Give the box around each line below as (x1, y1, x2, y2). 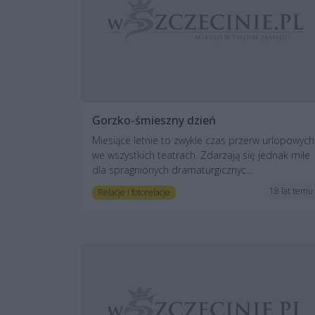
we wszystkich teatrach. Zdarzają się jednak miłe (92, 148, 310, 162)
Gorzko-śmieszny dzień (92, 112, 216, 128)
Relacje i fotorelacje (97, 186, 170, 198)
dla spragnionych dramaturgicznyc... (92, 162, 252, 176)
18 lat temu (269, 185, 314, 198)
